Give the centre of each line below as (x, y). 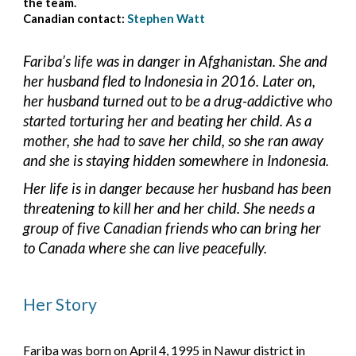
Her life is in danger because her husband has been (178, 189)
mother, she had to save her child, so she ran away (174, 140)
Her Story (60, 304)
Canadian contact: (74, 19)
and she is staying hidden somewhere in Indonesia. (176, 160)
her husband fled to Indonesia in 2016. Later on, (170, 81)
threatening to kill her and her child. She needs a (169, 209)
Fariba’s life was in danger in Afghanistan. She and (176, 61)
